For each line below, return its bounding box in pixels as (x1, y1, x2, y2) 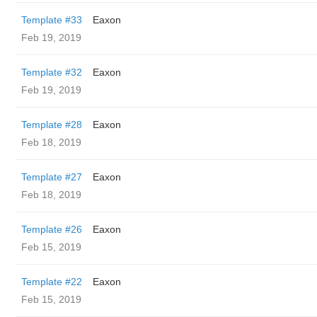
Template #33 (21, 14, 82, 25)
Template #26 (21, 224, 82, 235)
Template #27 (21, 171, 82, 183)
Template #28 (21, 119, 82, 130)
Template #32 (21, 67, 82, 78)
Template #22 (21, 276, 82, 287)
